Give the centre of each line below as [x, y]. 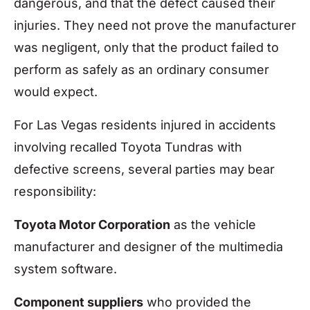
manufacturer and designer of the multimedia [148, 247]
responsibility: [55, 191]
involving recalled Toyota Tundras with [128, 147]
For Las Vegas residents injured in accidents [145, 125]
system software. [65, 269]
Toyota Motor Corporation [92, 225]
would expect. [56, 91]
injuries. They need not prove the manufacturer [155, 25]
